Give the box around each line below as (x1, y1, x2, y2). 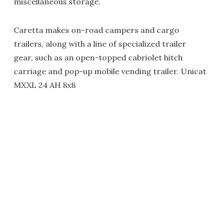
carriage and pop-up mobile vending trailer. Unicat (14, 66, 206, 76)
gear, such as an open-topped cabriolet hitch (14, 52, 183, 62)
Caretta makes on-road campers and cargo (14, 25, 179, 35)
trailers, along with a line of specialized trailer (14, 38, 186, 49)
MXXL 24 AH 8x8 (14, 80, 76, 90)
